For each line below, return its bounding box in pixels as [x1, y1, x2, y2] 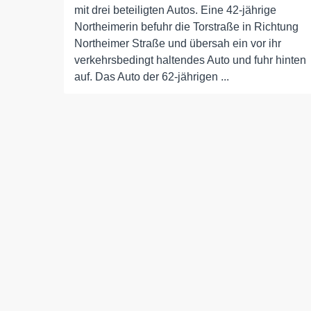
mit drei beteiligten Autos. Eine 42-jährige [74, 4, 276, 17]
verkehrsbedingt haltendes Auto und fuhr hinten [74, 54, 306, 67]
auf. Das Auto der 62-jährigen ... [74, 71, 229, 83]
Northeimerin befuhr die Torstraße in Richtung [74, 21, 299, 33]
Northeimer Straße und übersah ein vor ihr [74, 37, 281, 50]
